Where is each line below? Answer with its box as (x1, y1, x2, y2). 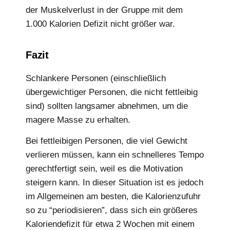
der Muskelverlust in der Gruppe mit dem (26, 5, 183, 15)
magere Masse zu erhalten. (26, 114, 130, 125)
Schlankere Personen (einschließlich (26, 73, 166, 83)
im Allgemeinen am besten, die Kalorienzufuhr (26, 191, 201, 202)
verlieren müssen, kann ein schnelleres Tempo (26, 150, 204, 160)
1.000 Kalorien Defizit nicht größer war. (26, 19, 175, 29)
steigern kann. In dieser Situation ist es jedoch (26, 178, 203, 188)
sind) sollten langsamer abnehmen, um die (26, 101, 188, 111)
